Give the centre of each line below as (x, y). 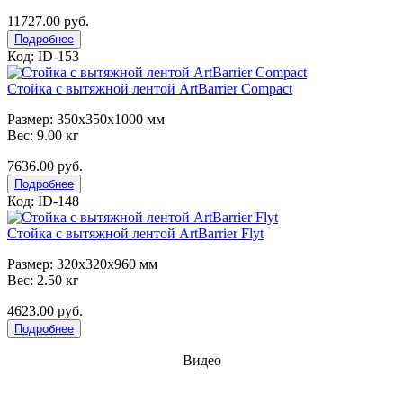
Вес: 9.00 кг (43, 135)
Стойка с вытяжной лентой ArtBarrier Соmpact (150, 88)
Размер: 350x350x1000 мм (86, 119)
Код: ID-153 (43, 56)
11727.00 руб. (48, 21)
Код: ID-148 (43, 201)
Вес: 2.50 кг (43, 280)
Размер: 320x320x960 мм (82, 264)
